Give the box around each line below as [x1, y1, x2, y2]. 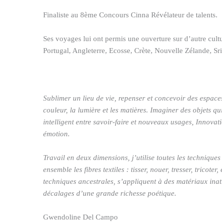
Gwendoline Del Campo [43, 213, 118, 221]
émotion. [43, 130, 70, 138]
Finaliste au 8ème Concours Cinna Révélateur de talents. [43, 11, 218, 19]
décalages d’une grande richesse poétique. [43, 189, 176, 197]
